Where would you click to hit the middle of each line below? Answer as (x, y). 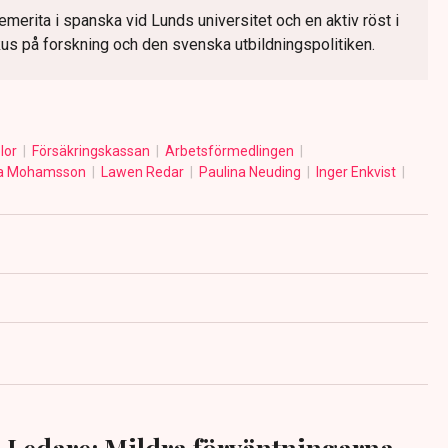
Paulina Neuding (251, 172)
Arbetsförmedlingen (230, 151)
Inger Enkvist (357, 172)
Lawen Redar (143, 172)
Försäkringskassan (92, 151)
